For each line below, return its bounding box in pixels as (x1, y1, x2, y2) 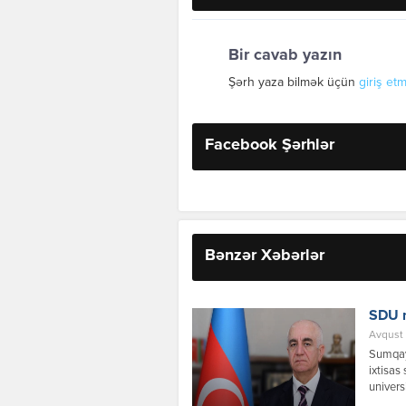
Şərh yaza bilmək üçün (228, 76, 359, 90)
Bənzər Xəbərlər (205, 247, 324, 265)
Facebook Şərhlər (205, 137, 334, 154)
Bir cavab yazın (228, 47, 342, 64)
